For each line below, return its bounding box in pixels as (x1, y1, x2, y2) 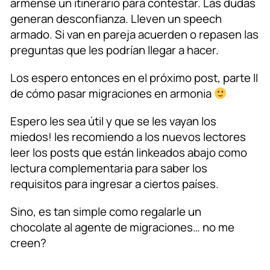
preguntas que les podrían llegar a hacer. (10, 42, 219, 58)
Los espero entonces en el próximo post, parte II (10, 70, 258, 86)
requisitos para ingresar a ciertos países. (10, 176, 219, 192)
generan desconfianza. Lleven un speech (10, 11, 222, 27)
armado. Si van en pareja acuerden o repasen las (10, 27, 259, 43)
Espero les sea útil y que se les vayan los (10, 113, 216, 130)
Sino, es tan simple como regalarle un (10, 204, 201, 220)
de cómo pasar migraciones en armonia (10, 86, 214, 102)
